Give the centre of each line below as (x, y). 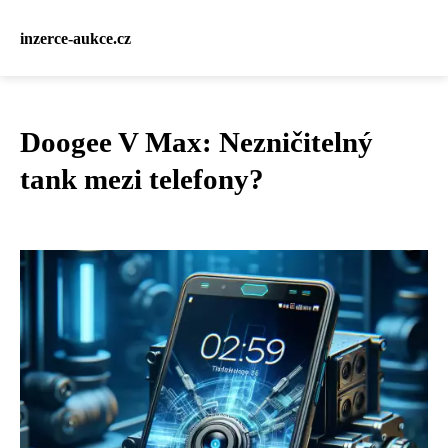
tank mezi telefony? (142, 179)
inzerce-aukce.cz (75, 38)
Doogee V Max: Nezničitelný (196, 142)
